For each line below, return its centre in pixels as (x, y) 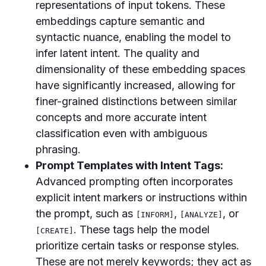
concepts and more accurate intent (121, 117)
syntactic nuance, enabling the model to (133, 37)
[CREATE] (55, 231)
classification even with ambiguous (121, 133)
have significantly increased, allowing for (135, 85)
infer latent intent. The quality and (118, 53)
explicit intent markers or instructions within (141, 197)
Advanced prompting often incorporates (134, 181)
